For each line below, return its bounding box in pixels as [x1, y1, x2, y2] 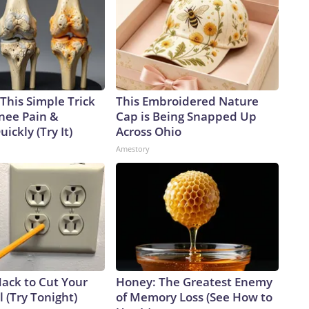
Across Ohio [116, 123, 181, 140]
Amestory [116, 143, 150, 154]
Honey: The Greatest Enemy [116, 274, 272, 290]
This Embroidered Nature [116, 93, 259, 110]
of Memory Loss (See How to [116, 289, 272, 306]
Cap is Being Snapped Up [116, 108, 257, 125]
